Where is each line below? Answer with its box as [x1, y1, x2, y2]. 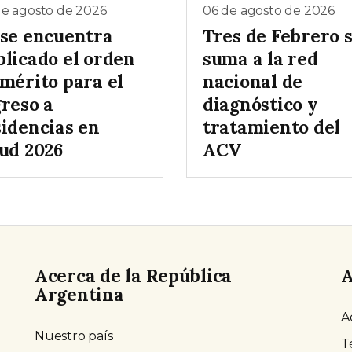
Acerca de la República [35, 263, 233, 287]
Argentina [35, 282, 124, 306]
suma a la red [203, 46, 318, 70]
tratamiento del [203, 115, 341, 138]
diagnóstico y [203, 92, 318, 115]
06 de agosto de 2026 [203, 3, 335, 19]
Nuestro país [35, 328, 113, 343]
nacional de [203, 69, 303, 93]
